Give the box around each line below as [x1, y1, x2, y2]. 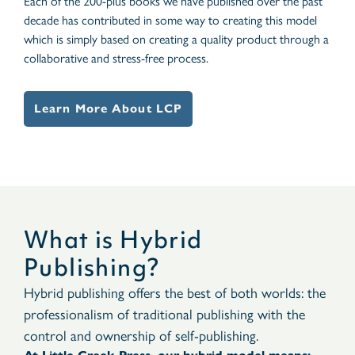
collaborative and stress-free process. [24, 48, 208, 67]
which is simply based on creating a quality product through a [24, 29, 329, 48]
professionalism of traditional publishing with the [24, 303, 305, 324]
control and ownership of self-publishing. [24, 325, 258, 345]
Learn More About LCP [34, 101, 182, 116]
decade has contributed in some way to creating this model [24, 10, 317, 29]
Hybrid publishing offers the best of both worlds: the [24, 282, 326, 303]
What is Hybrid [24, 223, 203, 256]
